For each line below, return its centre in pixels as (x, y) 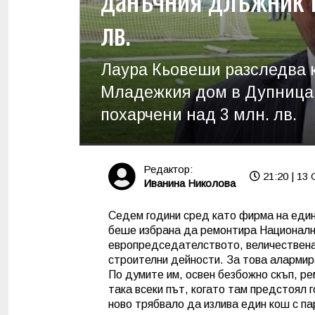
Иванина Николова (189, 184)
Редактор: (168, 169)
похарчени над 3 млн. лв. (199, 114)
